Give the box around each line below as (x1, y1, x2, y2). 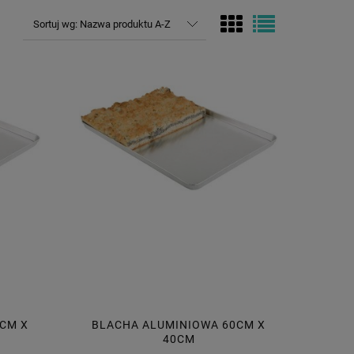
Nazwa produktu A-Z (79, 18, 171, 30)
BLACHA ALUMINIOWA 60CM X (92, 318, 265, 332)
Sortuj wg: (32, 18, 80, 30)
